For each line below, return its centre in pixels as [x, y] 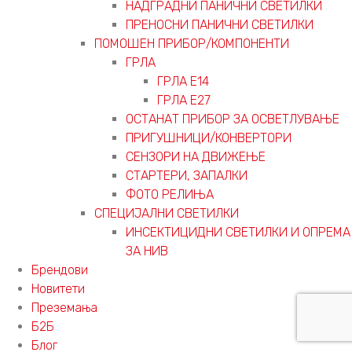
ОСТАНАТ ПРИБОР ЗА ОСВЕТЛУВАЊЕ [233, 119]
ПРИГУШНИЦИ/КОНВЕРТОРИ [209, 137]
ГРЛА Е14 [183, 81]
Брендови [60, 269]
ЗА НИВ [147, 251]
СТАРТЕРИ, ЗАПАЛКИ [187, 175]
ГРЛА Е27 [184, 100]
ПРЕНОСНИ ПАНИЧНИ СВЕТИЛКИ [220, 24]
